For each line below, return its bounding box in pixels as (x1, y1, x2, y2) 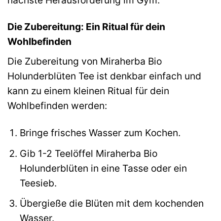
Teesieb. (19, 177, 57, 189)
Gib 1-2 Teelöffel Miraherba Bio (19, 147, 157, 159)
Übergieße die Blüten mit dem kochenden (19, 197, 204, 210)
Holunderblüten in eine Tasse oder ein (19, 162, 187, 174)
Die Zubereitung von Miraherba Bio (7, 55, 162, 68)
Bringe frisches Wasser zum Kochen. (19, 127, 181, 139)
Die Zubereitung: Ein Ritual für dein (7, 21, 165, 33)
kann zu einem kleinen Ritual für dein (7, 85, 169, 97)
